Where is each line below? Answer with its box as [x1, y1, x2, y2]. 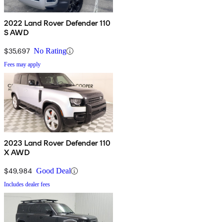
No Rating [34, 47, 66, 55]
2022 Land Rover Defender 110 [4, 18, 111, 28]
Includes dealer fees [4, 181, 50, 188]
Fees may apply [4, 61, 41, 68]
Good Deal [36, 166, 71, 175]
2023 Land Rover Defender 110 [4, 138, 111, 148]
